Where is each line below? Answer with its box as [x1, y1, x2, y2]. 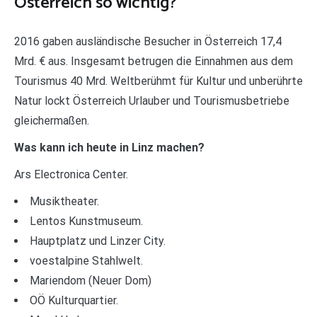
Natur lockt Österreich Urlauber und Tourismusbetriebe [14, 94, 289, 108]
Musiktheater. [30, 195, 99, 208]
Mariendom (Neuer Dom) [30, 274, 151, 287]
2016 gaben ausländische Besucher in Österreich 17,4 [14, 35, 282, 48]
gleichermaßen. [14, 114, 89, 127]
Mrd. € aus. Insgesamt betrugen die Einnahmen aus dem [14, 54, 293, 68]
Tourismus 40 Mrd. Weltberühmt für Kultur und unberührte [14, 74, 303, 88]
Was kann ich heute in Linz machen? [14, 141, 204, 154]
